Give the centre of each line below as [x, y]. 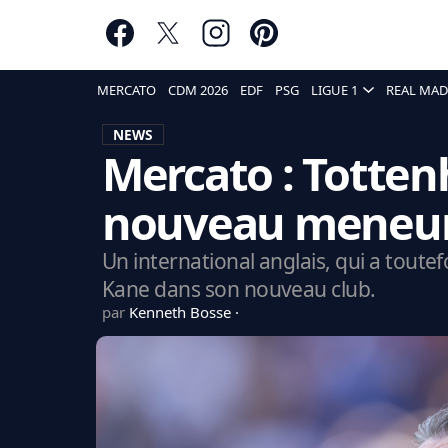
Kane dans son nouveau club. [238, 289]
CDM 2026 [198, 90]
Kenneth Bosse [181, 312]
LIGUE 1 [334, 90]
